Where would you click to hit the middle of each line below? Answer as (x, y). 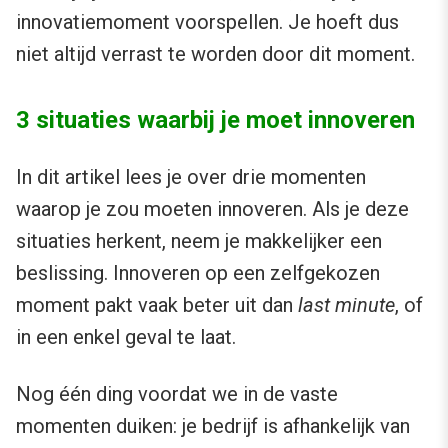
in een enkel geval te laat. (126, 337)
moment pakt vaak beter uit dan (157, 305)
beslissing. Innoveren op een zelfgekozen (198, 273)
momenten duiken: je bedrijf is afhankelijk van (213, 426)
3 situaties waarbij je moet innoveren (215, 120)
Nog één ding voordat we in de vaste (177, 394)
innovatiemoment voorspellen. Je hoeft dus (207, 22)
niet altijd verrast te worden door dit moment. (215, 54)
